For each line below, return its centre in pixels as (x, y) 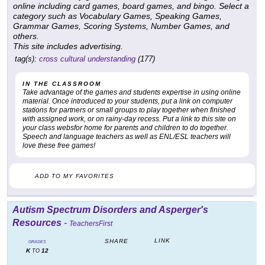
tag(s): (26, 59)
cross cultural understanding (87, 59)
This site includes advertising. (68, 46)
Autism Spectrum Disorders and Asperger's (110, 210)
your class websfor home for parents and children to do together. (125, 128)
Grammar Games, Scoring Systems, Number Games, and (121, 26)
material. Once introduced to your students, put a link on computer (127, 101)
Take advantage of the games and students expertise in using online (132, 93)
